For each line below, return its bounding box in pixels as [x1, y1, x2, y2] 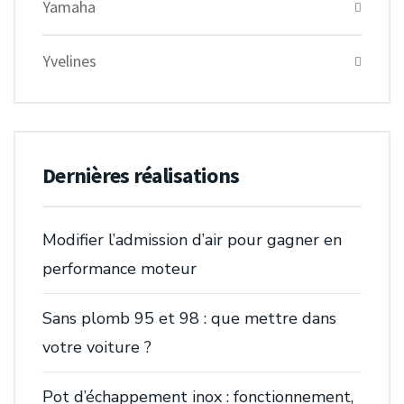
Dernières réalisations [42, 161, 240, 190]
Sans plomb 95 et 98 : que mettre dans [42, 308, 336, 330]
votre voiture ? [42, 336, 151, 359]
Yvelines [42, 50, 96, 72]
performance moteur [42, 258, 197, 280]
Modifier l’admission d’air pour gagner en [42, 229, 342, 252]
